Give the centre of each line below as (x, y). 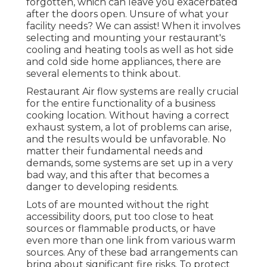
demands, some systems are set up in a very (130, 163)
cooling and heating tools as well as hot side (130, 49)
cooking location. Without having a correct (128, 115)
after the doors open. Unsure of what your (128, 14)
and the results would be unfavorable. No (126, 139)
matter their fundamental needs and (115, 151)
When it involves (200, 26)
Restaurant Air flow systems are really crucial (133, 91)
